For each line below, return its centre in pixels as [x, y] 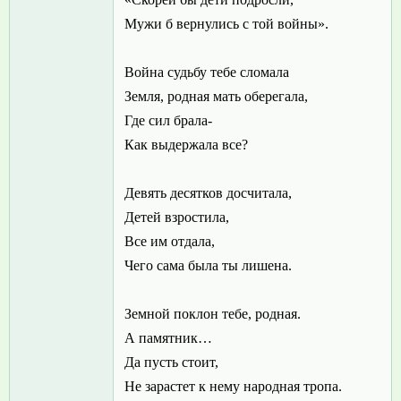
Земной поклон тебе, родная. [213, 314]
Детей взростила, [177, 218]
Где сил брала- [168, 121]
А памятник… [168, 338]
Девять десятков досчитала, [208, 193]
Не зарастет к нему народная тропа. [233, 387]
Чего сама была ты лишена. [208, 266]
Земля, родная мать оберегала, [216, 97]
